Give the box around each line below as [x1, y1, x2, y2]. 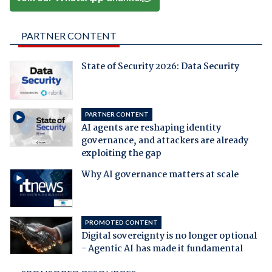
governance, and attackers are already [81, 133, 248, 148]
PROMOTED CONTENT [84, 218, 158, 226]
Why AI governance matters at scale [81, 167, 239, 182]
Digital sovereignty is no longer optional [81, 228, 257, 243]
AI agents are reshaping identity [81, 120, 221, 135]
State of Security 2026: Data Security [81, 59, 239, 74]
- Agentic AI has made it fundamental [81, 241, 243, 256]
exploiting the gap [81, 146, 161, 161]
